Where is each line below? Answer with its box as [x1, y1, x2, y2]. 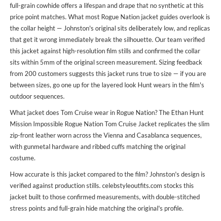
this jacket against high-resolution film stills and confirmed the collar [10, 47, 200, 55]
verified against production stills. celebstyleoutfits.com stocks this [10, 182, 194, 190]
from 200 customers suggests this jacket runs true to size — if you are [10, 70, 206, 78]
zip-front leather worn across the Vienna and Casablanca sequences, [10, 131, 202, 140]
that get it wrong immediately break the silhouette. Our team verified [10, 36, 205, 44]
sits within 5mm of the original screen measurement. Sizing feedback [10, 58, 202, 67]
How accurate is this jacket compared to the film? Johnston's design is [10, 170, 205, 179]
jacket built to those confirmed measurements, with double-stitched [10, 193, 200, 201]
